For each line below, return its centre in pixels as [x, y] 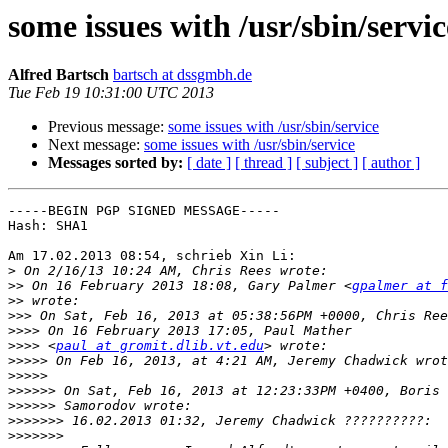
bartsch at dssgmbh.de [182, 75]
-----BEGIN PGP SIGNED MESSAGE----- [144, 211]
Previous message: [108, 127]
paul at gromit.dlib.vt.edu [160, 346]
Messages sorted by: [115, 163]
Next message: [96, 145]
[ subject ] [327, 163]
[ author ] [391, 163]
